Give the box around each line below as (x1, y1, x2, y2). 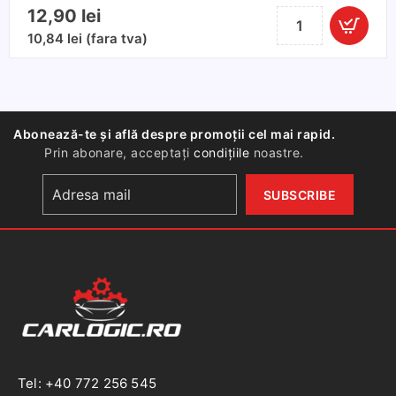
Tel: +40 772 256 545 (18, 375, 156, 392)
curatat (269, 49, 316, 68)
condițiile (194, 145, 250, 161)
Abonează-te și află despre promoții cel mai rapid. (13, 126, 335, 142)
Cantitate (269, 7, 331, 26)
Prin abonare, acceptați (44, 145, 194, 161)
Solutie (269, 28, 315, 47)
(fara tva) (82, 30, 148, 48)
